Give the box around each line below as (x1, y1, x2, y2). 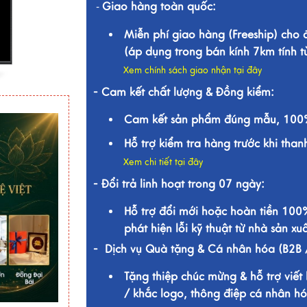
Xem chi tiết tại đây (123, 157, 203, 168)
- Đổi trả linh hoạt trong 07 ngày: (93, 177, 265, 191)
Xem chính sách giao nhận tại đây (123, 65, 262, 76)
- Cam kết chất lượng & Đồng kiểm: (93, 86, 278, 99)
